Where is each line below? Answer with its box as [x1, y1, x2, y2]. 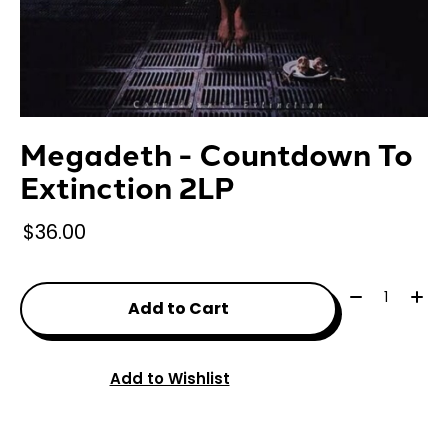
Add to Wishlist [109, 368, 230, 390]
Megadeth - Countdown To [20, 131, 413, 175]
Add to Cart [127, 296, 229, 320]
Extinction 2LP [20, 164, 235, 208]
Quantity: [344, 282, 416, 306]
